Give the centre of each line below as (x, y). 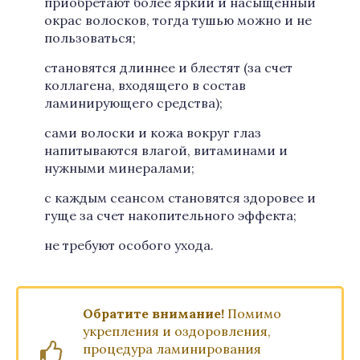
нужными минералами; (119, 168)
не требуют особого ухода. (129, 245)
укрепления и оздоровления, (177, 331)
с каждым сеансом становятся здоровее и (180, 198)
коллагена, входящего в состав (145, 85)
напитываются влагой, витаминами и (166, 150)
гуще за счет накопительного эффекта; (170, 215)
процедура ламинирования (172, 349)
